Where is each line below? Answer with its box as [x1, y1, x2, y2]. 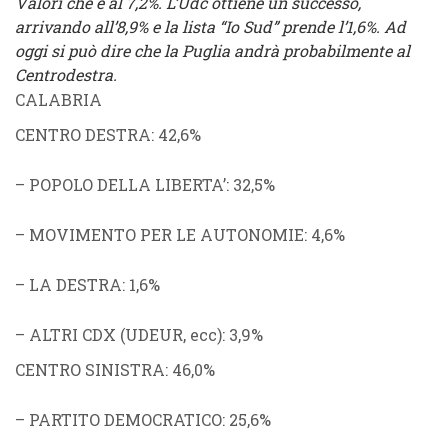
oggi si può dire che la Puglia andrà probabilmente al [15, 40, 410, 61]
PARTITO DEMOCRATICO [29, 409, 222, 430]
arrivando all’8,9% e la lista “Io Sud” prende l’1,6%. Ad [15, 16, 406, 37]
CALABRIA [15, 89, 102, 110]
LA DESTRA [29, 274, 122, 295]
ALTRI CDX [29, 324, 120, 345]
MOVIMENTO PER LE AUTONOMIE [29, 224, 304, 245]
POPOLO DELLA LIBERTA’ [29, 174, 226, 195]
